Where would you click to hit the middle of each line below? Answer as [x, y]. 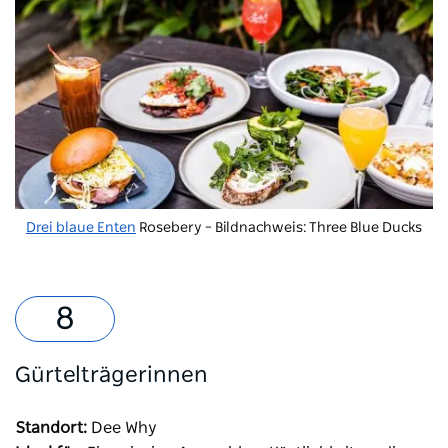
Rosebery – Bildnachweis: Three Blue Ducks [279, 228]
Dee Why [124, 428]
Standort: [51, 428]
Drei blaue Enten [81, 228]
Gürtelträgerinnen [111, 375]
